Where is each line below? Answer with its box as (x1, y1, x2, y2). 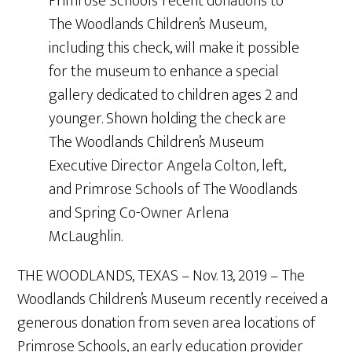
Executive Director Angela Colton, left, (49, 152, 287, 179)
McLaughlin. (49, 223, 123, 250)
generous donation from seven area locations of (17, 310, 316, 336)
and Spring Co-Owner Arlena (49, 200, 229, 226)
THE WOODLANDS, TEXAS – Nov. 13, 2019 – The (17, 262, 306, 289)
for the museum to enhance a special (49, 58, 280, 85)
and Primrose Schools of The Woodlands (49, 176, 299, 203)
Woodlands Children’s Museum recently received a (17, 286, 328, 313)
